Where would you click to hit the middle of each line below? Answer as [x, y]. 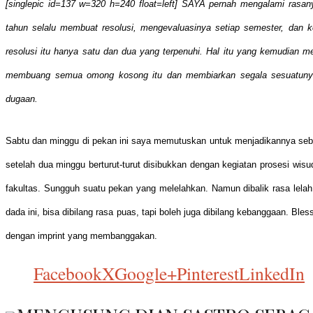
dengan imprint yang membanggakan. [81, 235]
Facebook [68, 274]
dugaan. [22, 99]
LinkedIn [272, 274]
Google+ [146, 274]
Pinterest [208, 274]
